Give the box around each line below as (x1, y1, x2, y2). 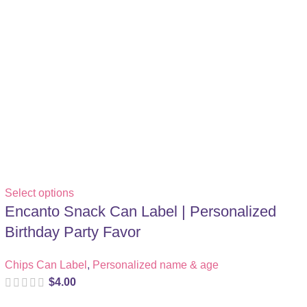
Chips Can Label (4, 259, 87, 271)
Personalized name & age (92, 259, 219, 271)
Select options (4, 187, 74, 199)
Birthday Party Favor (4, 223, 140, 241)
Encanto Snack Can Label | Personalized (4, 203, 276, 220)
